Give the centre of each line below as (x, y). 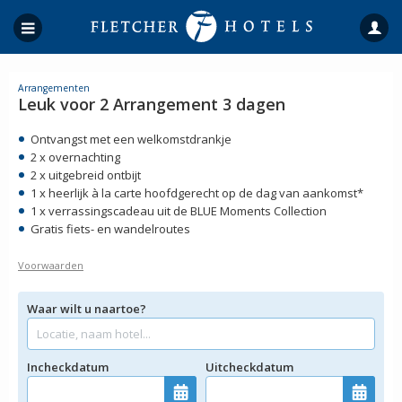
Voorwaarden (51, 265)
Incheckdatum (68, 367)
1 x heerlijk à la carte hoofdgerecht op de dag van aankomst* (197, 193)
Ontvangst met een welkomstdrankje (131, 139)
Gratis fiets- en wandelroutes (110, 229)
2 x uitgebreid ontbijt (86, 175)
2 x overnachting (75, 157)
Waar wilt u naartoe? (87, 309)
